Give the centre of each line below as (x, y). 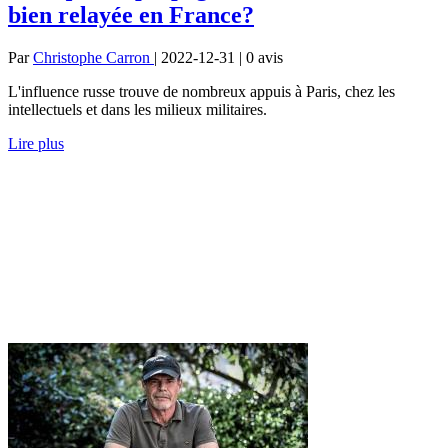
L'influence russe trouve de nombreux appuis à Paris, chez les (201, 91)
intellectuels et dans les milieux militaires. (137, 109)
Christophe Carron (93, 57)
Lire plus (36, 143)
